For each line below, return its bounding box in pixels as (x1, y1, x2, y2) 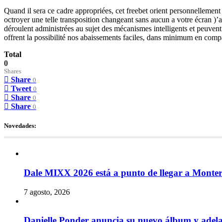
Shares (4, 67, 21, 75)
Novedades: (4, 121, 36, 129)
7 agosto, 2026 (24, 187, 70, 196)
